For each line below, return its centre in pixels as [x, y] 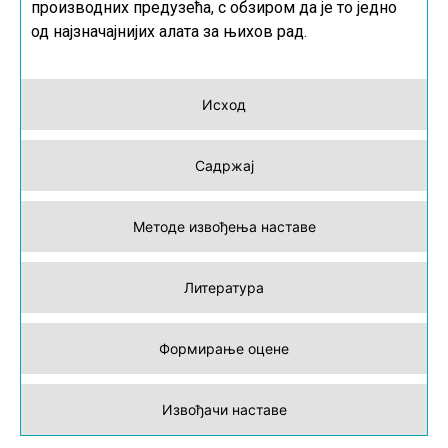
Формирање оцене [224, 348]
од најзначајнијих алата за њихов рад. [169, 32]
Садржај [224, 165]
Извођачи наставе [224, 409]
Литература [224, 287]
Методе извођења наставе [224, 226]
